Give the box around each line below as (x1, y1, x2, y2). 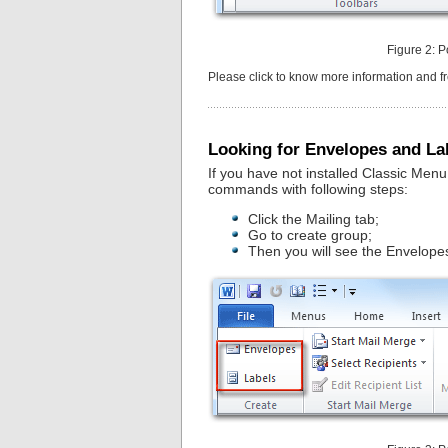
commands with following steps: (208, 180, 408, 197)
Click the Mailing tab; (248, 210, 379, 227)
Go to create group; (248, 226, 372, 243)
